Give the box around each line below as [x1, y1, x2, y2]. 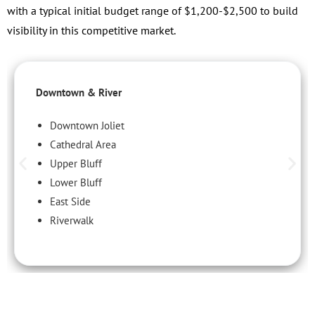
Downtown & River [36, 85, 122, 99]
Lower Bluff [50, 175, 102, 189]
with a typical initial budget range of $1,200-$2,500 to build [7, 3, 298, 18]
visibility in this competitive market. [7, 22, 176, 37]
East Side [50, 194, 91, 208]
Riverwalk [50, 213, 94, 227]
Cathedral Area [50, 137, 116, 151]
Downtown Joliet [50, 118, 124, 132]
